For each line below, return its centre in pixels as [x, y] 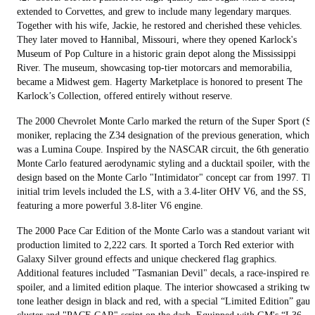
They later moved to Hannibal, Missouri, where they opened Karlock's [157, 40]
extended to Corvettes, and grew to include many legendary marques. [154, 12]
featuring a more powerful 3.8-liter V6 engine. [110, 206]
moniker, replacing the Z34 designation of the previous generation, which [163, 136]
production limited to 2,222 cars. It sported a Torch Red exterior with [155, 245]
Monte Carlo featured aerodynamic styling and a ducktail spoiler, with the [163, 164]
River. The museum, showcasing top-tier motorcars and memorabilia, [155, 68]
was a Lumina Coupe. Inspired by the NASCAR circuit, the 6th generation [165, 150]
